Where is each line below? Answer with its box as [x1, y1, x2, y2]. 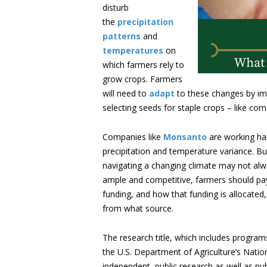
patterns [103, 30, 141, 42]
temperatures [103, 45, 163, 56]
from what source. [103, 203, 173, 214]
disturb [103, 2, 129, 13]
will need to [103, 88, 149, 99]
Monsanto [163, 131, 207, 142]
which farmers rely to [103, 59, 184, 70]
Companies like [103, 131, 163, 142]
